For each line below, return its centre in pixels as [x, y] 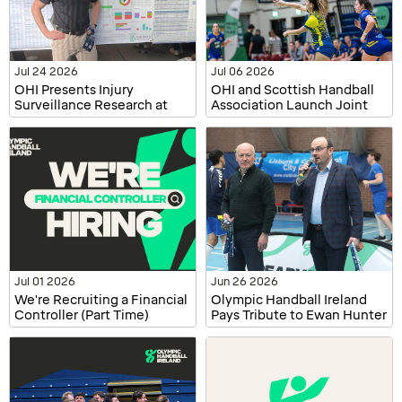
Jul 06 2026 [243, 72]
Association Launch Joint [289, 106]
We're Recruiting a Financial [101, 301]
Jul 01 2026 [45, 282]
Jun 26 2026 [245, 282]
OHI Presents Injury [74, 91]
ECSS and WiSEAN [72, 121]
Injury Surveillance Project [292, 121]
